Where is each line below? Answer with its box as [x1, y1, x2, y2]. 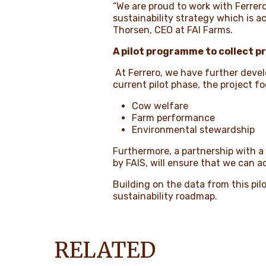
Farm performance [132, 112, 216, 123]
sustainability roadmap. [113, 190, 218, 202]
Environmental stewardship [132, 123, 255, 135]
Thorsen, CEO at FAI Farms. [113, 24, 233, 36]
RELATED [55, 236, 156, 264]
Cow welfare [132, 100, 189, 112]
